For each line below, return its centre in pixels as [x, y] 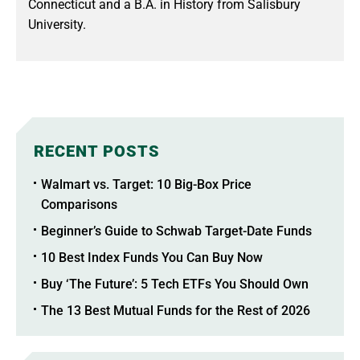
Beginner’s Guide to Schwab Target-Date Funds [176, 231]
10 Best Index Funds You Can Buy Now [152, 257]
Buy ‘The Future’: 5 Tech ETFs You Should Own [175, 284]
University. [57, 24]
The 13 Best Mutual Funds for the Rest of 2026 [176, 310]
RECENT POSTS [97, 151]
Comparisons [79, 204]
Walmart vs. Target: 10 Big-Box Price [146, 184]
